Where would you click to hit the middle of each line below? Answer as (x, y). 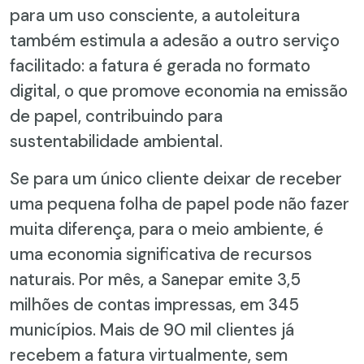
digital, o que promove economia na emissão (179, 90)
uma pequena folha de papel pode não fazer (180, 203)
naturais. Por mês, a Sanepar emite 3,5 (155, 279)
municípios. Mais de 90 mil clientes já (152, 329)
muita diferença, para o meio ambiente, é (167, 228)
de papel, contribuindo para (116, 115)
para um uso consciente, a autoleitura (155, 15)
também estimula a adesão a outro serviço (175, 40)
